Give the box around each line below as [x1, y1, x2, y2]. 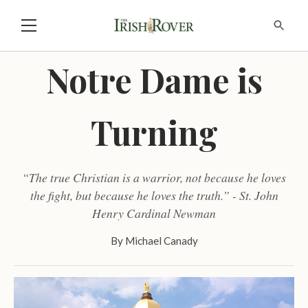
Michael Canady [124, 234, 198, 247]
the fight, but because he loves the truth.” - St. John [30, 186, 278, 203]
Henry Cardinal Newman [92, 204, 216, 221]
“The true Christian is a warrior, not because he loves [22, 168, 286, 186]
